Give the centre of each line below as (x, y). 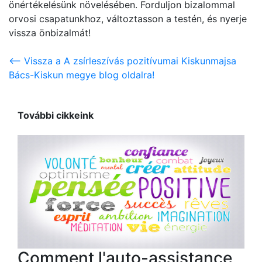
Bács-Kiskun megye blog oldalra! (82, 75)
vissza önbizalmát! (50, 33)
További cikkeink (56, 116)
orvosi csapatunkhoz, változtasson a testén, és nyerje (128, 19)
